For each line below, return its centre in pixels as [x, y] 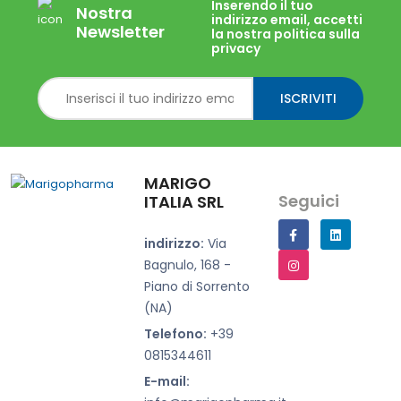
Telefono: [176, 334]
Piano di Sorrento [197, 286]
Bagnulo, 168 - [188, 265]
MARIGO [178, 183]
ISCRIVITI [308, 98]
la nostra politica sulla [286, 34]
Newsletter [120, 31]
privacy [236, 48]
